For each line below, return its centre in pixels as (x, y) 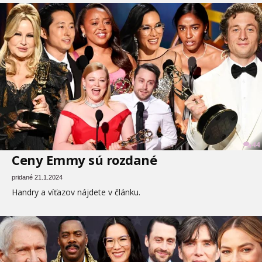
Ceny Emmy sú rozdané (84, 160)
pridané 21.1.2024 (37, 177)
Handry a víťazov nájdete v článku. (76, 192)
